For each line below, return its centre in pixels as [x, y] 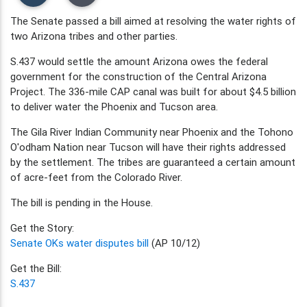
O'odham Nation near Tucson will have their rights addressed [148, 147]
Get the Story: [42, 228]
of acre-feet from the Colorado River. [96, 177]
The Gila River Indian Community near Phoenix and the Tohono [152, 132]
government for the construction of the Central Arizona [138, 76]
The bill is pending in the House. [82, 202]
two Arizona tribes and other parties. [94, 36]
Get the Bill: [36, 268]
